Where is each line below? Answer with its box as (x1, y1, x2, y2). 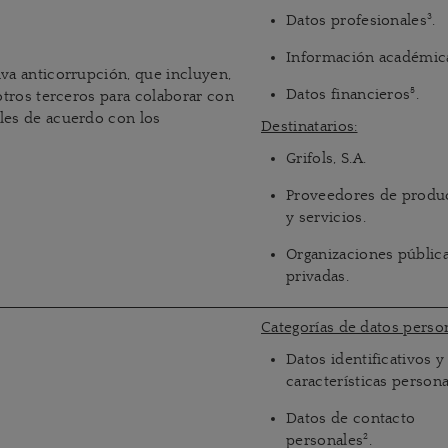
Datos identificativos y (286, 351, 445, 368)
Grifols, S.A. (286, 150, 367, 167)
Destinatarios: (261, 118, 358, 135)
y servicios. (286, 209, 366, 226)
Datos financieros (286, 86, 411, 103)
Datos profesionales (286, 12, 428, 29)
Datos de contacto (286, 410, 416, 427)
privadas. (286, 268, 349, 285)
